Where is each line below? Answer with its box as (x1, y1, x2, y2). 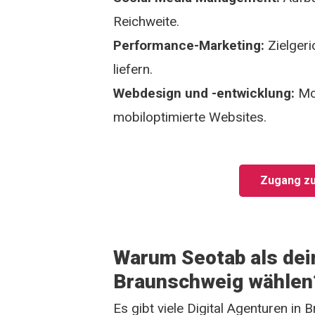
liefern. (113, 61, 153, 77)
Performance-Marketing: (113, 37, 265, 53)
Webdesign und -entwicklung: (113, 85, 295, 101)
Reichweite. (113, 13, 180, 30)
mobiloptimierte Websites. (113, 109, 267, 125)
